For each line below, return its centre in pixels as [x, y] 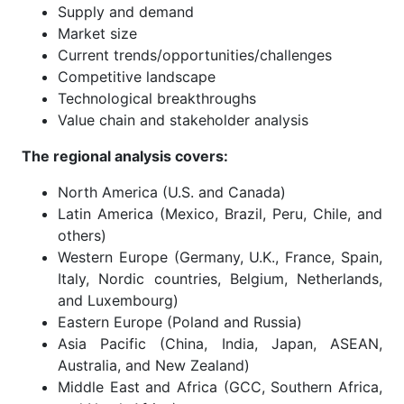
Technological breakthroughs [157, 98]
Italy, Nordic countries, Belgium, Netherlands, [220, 278]
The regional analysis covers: [125, 156]
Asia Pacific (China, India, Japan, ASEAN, [220, 343]
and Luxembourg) [118, 300]
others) [82, 235]
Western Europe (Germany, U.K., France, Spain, [220, 257]
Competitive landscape [137, 76]
